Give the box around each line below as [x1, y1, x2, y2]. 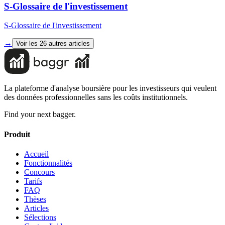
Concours [24, 167, 55, 176]
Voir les [16, 40, 40, 48]
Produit [4, 130, 30, 139]
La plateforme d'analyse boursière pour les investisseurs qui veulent [4, 84, 216, 93]
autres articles [47, 40, 90, 48]
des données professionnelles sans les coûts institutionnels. [4, 93, 188, 102]
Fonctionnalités [24, 158, 72, 167]
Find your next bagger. [4, 110, 76, 119]
